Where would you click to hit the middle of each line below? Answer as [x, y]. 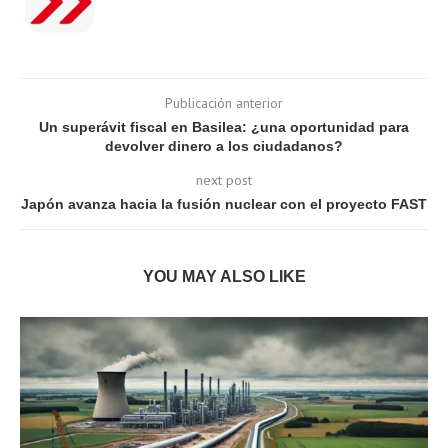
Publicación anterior [224, 102]
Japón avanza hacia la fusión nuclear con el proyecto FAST [224, 203]
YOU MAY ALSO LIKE [224, 276]
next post [224, 179]
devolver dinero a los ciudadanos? [224, 145]
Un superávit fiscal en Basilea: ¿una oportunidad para [224, 126]
